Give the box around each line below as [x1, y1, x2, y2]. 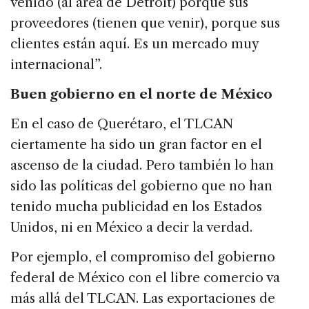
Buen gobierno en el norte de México [10, 86, 272, 103]
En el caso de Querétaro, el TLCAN [10, 116, 233, 132]
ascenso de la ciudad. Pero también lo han [10, 157, 274, 174]
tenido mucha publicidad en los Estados [10, 199, 262, 215]
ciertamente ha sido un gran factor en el [10, 137, 262, 153]
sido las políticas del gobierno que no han [10, 178, 272, 195]
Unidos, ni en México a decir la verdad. [10, 219, 252, 236]
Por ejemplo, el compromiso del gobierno [10, 249, 275, 266]
